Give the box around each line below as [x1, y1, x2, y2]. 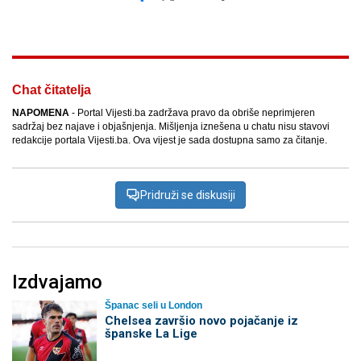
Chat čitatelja [12, 83, 91, 98]
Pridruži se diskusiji [140, 189, 235, 202]
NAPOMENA [12, 107, 69, 119]
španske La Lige [104, 326, 197, 342]
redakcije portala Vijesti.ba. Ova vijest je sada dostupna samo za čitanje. [12, 135, 327, 147]
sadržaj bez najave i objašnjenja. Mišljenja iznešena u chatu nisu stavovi [12, 121, 330, 133]
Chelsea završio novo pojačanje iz [104, 313, 298, 329]
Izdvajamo [12, 271, 102, 294]
